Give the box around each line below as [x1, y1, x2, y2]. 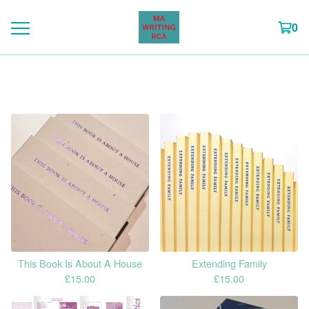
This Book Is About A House [18, 256, 142, 270]
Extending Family [191, 256, 267, 270]
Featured [123, 70, 186, 92]
